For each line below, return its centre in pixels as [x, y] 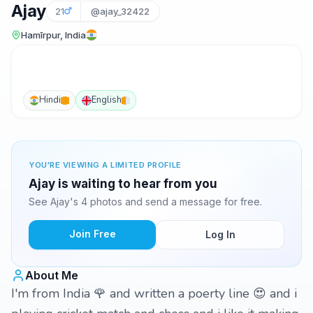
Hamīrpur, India [53, 35]
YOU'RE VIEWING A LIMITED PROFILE [105, 165]
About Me [52, 275]
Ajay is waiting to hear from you [123, 184]
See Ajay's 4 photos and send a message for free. [145, 202]
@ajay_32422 [120, 11]
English [107, 100]
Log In [220, 234]
